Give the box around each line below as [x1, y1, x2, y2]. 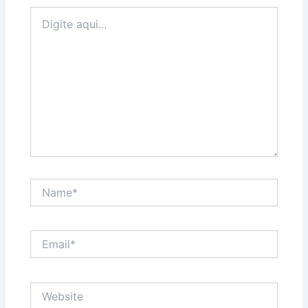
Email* [30, 230, 58, 243]
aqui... [30, 20, 58, 32]
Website [30, 282, 67, 294]
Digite [30, 6, 56, 19]
